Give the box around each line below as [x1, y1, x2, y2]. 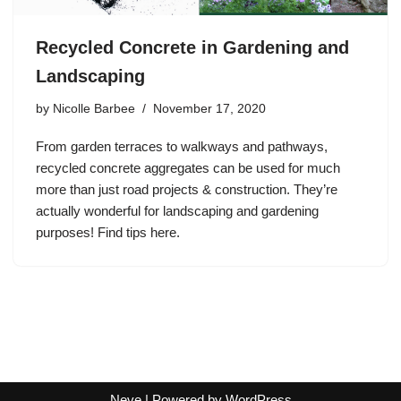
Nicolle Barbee [53, 102, 135, 116]
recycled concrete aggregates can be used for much [36, 160, 340, 176]
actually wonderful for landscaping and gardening [36, 203, 319, 219]
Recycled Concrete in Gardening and [36, 38, 349, 58]
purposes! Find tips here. [36, 225, 180, 241]
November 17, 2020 [153, 102, 266, 116]
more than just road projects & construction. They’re [36, 182, 337, 198]
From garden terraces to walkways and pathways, [36, 139, 328, 155]
